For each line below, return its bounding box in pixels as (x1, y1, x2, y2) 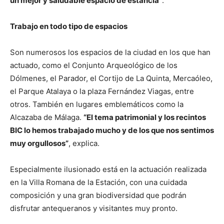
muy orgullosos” (10, 138, 68, 148)
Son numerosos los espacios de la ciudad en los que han (10, 47, 210, 57)
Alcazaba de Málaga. (10, 112, 83, 122)
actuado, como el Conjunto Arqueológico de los (10, 60, 177, 70)
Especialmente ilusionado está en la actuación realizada (10, 164, 206, 174)
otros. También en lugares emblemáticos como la (10, 99, 183, 109)
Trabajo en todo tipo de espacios (10, 21, 127, 31)
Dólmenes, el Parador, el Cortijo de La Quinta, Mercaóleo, (10, 73, 212, 83)
